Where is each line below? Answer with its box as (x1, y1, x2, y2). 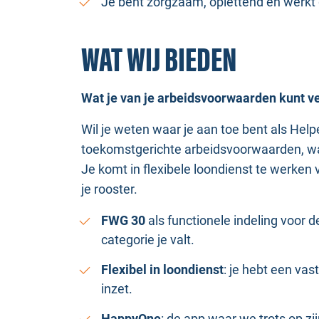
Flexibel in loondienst (101, 262, 224, 277)
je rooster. (81, 182, 137, 197)
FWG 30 (101, 213, 145, 228)
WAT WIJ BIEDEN (81, 41, 236, 81)
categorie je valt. (101, 232, 194, 247)
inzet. (101, 281, 132, 296)
